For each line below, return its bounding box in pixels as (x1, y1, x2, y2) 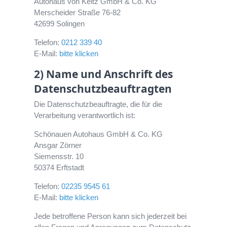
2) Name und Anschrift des (34, 67, 173, 82)
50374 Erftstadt (34, 163, 85, 172)
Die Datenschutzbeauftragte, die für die (34, 100, 163, 109)
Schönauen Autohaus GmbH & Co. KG (34, 130, 163, 139)
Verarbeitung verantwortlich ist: (34, 111, 136, 120)
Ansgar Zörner (34, 141, 82, 150)
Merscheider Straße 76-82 (34, 8, 121, 17)
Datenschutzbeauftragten (34, 82, 172, 96)
